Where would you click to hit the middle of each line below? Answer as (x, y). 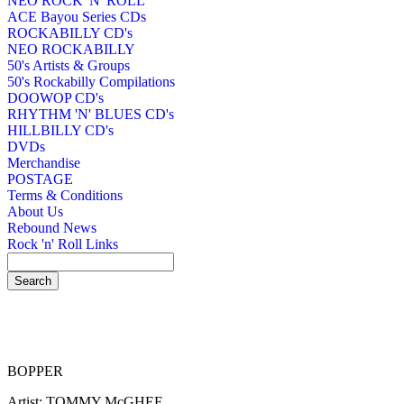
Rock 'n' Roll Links (63, 243)
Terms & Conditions (65, 195)
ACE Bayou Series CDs (77, 16)
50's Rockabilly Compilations (91, 81)
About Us (35, 211)
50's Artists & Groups (69, 65)
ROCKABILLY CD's (70, 32)
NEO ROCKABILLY (71, 49)
